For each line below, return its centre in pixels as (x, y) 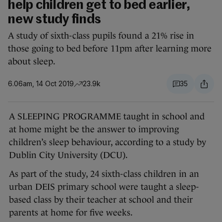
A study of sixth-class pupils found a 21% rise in (101, 36)
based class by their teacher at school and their (101, 200)
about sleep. (32, 62)
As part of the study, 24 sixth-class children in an (104, 174)
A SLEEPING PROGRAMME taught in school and (107, 117)
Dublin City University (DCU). (69, 155)
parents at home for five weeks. (72, 213)
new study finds (55, 20)
